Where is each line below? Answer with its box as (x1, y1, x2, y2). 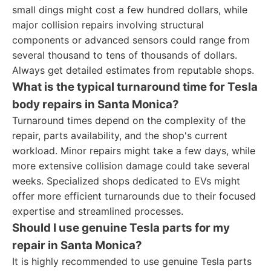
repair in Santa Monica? (12, 238, 142, 252)
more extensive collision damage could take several (12, 160, 250, 172)
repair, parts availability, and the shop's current (12, 129, 227, 142)
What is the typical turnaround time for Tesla (12, 80, 258, 94)
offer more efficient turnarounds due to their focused (12, 190, 256, 202)
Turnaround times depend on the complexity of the (12, 114, 246, 126)
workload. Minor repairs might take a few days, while (12, 145, 255, 157)
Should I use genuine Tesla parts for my (12, 221, 230, 235)
